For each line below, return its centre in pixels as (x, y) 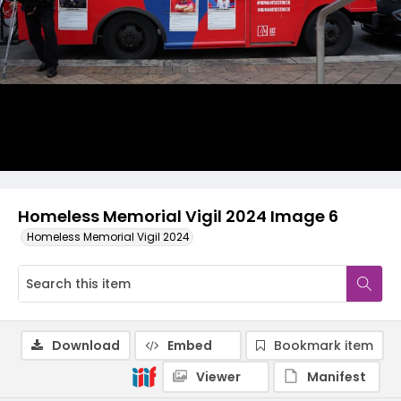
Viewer (218, 377)
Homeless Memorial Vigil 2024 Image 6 (178, 216)
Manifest (337, 377)
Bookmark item (324, 346)
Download (86, 346)
